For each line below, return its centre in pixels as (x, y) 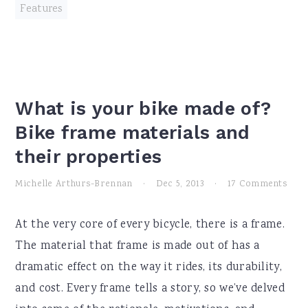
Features (41, 10)
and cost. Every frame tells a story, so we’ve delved (150, 289)
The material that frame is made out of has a (137, 246)
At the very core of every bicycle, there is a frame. (150, 225)
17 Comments (257, 184)
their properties (89, 157)
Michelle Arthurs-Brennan (74, 184)
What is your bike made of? (143, 109)
